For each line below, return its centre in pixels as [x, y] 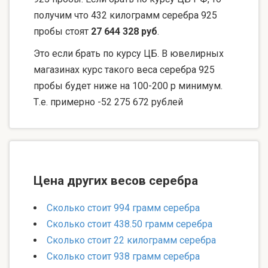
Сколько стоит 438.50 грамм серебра [130, 224]
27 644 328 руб [124, 32]
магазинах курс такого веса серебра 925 [124, 70]
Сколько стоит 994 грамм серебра [123, 208]
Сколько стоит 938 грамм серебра [123, 257]
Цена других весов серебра [116, 181]
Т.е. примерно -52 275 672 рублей [108, 102]
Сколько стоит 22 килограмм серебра [131, 240]
